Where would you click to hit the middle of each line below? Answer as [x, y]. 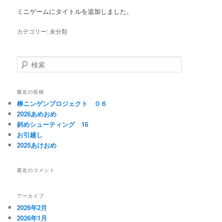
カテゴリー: [33, 31]
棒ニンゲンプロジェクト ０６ [62, 104]
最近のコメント [36, 170]
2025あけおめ [37, 145]
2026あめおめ [37, 114]
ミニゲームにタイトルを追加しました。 [75, 11]
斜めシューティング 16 [53, 124]
